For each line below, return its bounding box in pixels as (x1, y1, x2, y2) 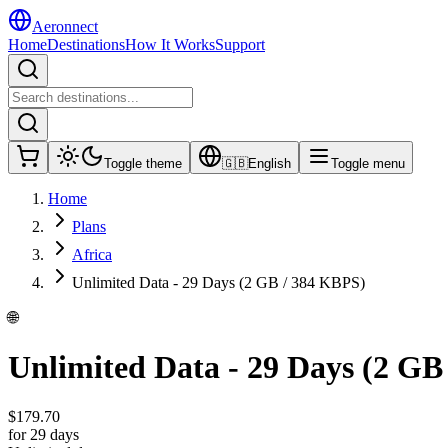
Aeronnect (32, 18, 98, 35)
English (248, 156, 291, 171)
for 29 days (8, 425, 79, 443)
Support (215, 36, 265, 53)
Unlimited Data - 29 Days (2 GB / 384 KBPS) (72, 274, 365, 291)
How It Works (125, 36, 215, 53)
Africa (72, 246, 112, 263)
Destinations (47, 36, 125, 53)
